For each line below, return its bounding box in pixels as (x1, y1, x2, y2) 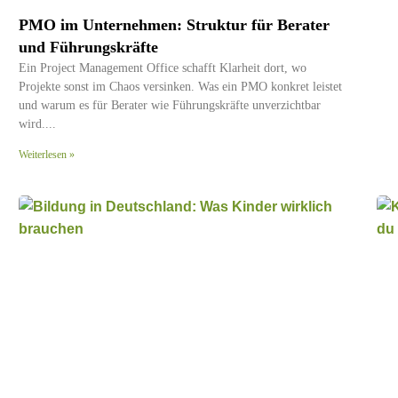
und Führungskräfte (19, 37, 158, 56)
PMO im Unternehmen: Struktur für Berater (19, 15, 330, 34)
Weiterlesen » (19, 147, 75, 161)
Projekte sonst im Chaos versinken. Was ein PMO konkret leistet (19, 79, 342, 93)
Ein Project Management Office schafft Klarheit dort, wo (19, 60, 306, 75)
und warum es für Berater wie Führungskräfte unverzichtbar (19, 98, 321, 112)
